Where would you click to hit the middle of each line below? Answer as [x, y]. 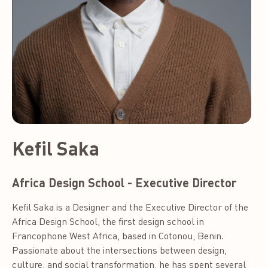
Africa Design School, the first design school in [108, 222]
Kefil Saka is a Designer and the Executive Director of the [130, 207]
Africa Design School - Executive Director [124, 183]
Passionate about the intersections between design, [119, 250]
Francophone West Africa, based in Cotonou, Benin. [118, 236]
